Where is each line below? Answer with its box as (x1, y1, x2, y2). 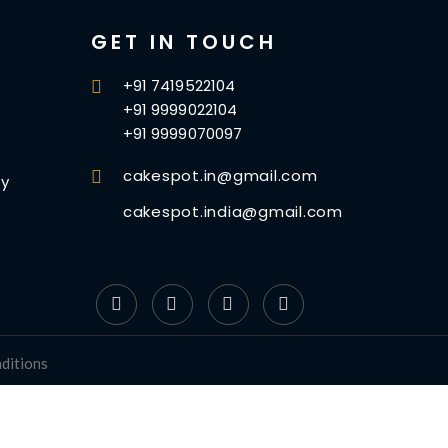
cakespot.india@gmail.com (122, 200, 343, 222)
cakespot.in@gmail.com (122, 164, 318, 186)
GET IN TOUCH (91, 27, 277, 56)
